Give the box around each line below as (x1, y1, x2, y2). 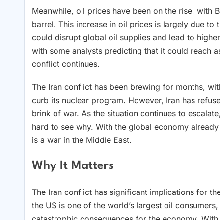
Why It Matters (32, 160, 114, 172)
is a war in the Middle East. (32, 135, 132, 145)
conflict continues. (32, 59, 100, 69)
